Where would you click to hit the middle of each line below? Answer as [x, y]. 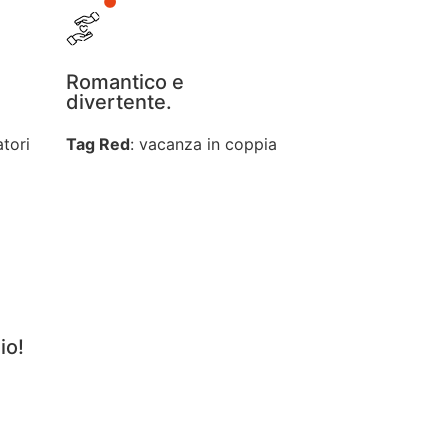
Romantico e [125, 82]
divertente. [119, 102]
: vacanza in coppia [203, 144]
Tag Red [98, 144]
